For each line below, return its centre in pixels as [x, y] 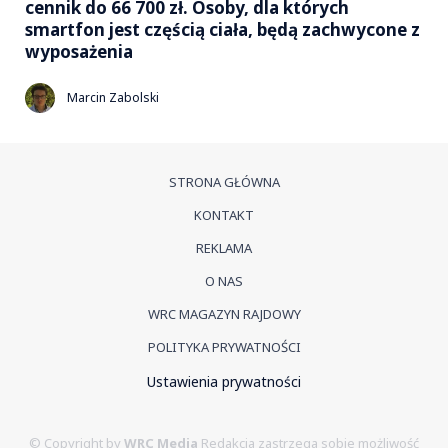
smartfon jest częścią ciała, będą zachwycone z [222, 29]
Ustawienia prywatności [224, 381]
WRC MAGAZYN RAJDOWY [224, 313]
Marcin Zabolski [113, 98]
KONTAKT [224, 214]
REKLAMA [224, 247]
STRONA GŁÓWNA [224, 181]
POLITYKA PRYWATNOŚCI [224, 346]
